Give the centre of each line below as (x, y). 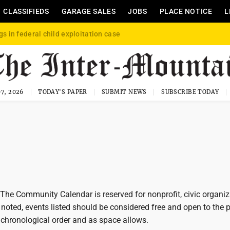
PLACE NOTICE (186, 11)
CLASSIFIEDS (26, 11)
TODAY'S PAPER (63, 92)
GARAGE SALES (89, 11)
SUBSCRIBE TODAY (190, 92)
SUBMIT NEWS (124, 92)
